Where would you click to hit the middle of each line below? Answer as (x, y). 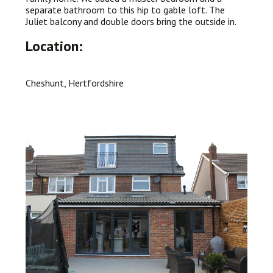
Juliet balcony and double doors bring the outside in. (131, 21)
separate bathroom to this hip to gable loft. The (125, 10)
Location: (54, 46)
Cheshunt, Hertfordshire (75, 83)
